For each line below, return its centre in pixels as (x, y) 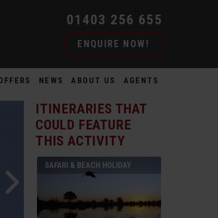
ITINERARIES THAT (91, 109)
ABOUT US (93, 80)
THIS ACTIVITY (80, 141)
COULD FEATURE (83, 125)
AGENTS (141, 80)
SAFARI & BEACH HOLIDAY (88, 165)
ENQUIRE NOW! (113, 44)
